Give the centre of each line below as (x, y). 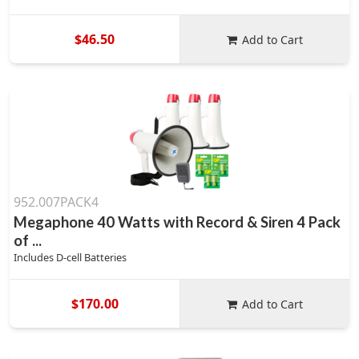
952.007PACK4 (56, 202)
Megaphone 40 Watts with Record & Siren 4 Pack (177, 222)
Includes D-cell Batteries (70, 257)
